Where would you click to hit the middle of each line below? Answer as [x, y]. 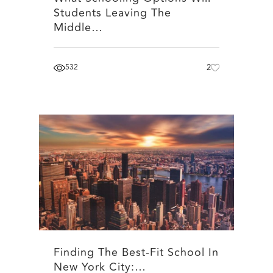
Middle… [78, 28]
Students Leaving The [112, 13]
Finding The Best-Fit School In [136, 253]
